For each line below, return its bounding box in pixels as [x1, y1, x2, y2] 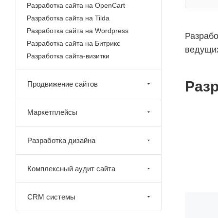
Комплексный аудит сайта [27, 164, 115, 173]
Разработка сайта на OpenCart [27, 1, 125, 9]
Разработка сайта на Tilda [27, 14, 109, 22]
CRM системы [27, 193, 75, 201]
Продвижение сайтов [27, 80, 98, 88]
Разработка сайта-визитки [27, 52, 109, 60]
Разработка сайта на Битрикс [27, 39, 120, 47]
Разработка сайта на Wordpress [27, 27, 128, 35]
